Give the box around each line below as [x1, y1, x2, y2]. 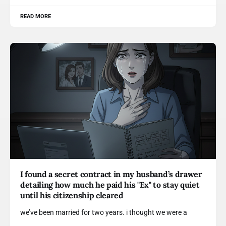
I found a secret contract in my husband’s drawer [20, 168, 202, 179]
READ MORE [20, 13, 51, 20]
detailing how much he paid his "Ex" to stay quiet [20, 179, 200, 190]
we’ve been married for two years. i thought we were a [20, 208, 187, 216]
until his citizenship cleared [20, 190, 124, 200]
